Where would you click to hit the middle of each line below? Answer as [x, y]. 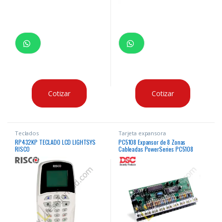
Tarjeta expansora [142, 133]
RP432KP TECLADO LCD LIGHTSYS [55, 142]
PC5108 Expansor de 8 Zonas [152, 142]
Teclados [27, 133]
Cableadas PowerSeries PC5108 [156, 149]
